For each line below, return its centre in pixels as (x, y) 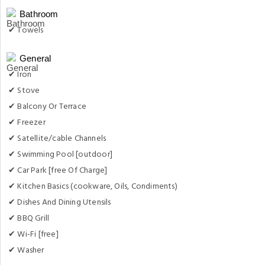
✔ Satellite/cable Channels (57, 138)
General (35, 58)
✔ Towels (26, 30)
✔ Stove (24, 91)
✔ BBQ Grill (29, 218)
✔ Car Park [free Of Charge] (58, 170)
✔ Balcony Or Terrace (47, 106)
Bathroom (39, 14)
